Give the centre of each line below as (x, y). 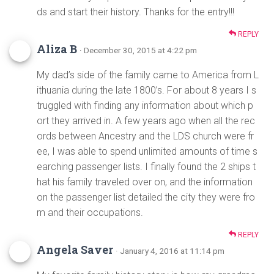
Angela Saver (76, 250)
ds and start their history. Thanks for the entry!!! (135, 12)
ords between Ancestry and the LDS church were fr (145, 136)
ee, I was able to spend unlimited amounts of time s (147, 152)
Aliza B (57, 49)
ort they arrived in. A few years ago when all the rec (146, 121)
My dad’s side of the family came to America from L (148, 75)
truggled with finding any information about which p (145, 106)
